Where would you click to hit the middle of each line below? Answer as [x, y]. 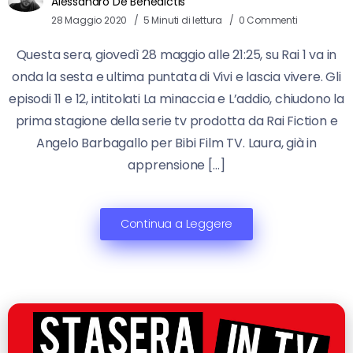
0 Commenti [268, 20]
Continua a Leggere [176, 224]
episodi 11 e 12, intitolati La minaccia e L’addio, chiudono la [176, 99]
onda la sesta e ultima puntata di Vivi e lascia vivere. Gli [176, 77]
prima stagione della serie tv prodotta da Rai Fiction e [176, 121]
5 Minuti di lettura [184, 20]
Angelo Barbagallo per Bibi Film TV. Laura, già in [176, 143]
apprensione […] [176, 165]
